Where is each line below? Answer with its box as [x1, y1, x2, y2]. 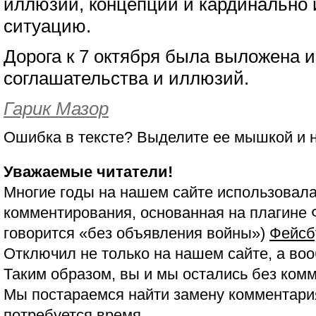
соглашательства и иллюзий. [4, 68, 249, 88]
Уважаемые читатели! [4, 163, 173, 181]
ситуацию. [4, 16, 91, 36]
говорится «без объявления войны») [4, 224, 269, 242]
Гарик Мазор [4, 99, 109, 119]
